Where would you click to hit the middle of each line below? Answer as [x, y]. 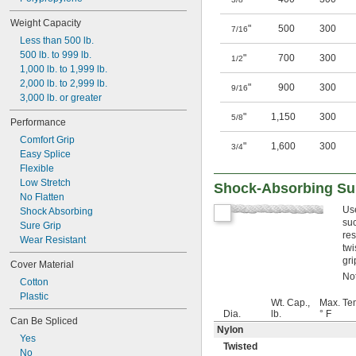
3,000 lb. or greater [61, 98]
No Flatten [42, 197]
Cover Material [42, 265]
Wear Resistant [53, 240]
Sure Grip [41, 226]
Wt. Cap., [290, 303]
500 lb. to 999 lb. [56, 55]
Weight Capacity [46, 23]
